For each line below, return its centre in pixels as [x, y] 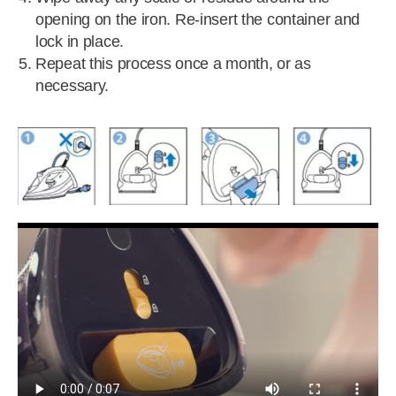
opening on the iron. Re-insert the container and [198, 19]
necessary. [72, 86]
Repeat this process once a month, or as [173, 64]
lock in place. [82, 42]
